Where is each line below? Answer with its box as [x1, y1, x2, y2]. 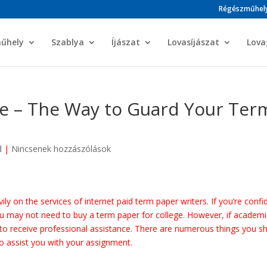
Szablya [51, 36, 84, 48]
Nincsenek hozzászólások [11, 143, 111, 154]
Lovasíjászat [167, 36, 219, 48]
